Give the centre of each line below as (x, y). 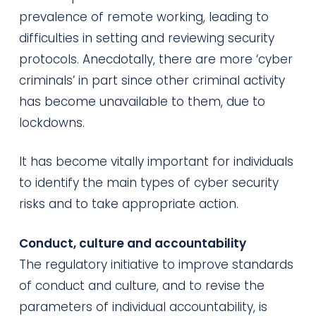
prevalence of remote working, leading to (144, 17)
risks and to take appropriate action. (128, 204)
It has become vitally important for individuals (156, 162)
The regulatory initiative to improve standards (156, 264)
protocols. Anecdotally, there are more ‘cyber (156, 59)
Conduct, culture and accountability (132, 243)
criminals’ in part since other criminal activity (152, 80)
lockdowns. (51, 122)
